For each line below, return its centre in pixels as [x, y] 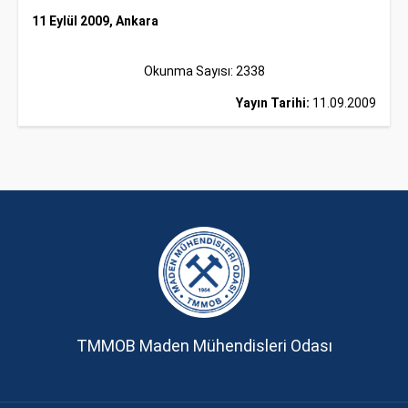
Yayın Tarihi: [273, 103]
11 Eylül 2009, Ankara [95, 21]
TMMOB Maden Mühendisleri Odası [204, 346]
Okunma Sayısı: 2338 [204, 71]
